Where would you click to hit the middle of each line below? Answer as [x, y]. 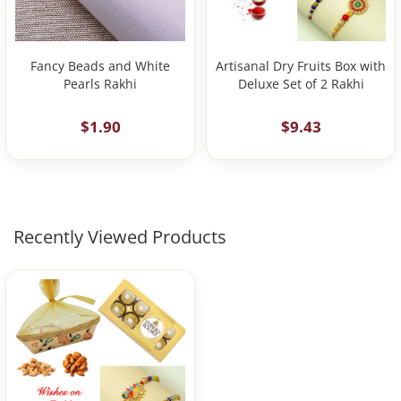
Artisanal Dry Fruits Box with [301, 66]
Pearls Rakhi [100, 84]
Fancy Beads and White [100, 66]
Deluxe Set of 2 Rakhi [301, 84]
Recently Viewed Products [120, 237]
